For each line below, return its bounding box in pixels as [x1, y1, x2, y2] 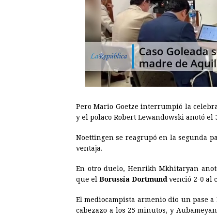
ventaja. [76, 144, 103, 153]
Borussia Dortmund [99, 175, 167, 184]
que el [76, 175, 99, 184]
